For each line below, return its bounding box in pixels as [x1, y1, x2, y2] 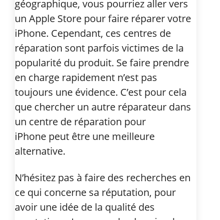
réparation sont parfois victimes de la [15, 41, 184, 55]
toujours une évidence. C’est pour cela [15, 85, 187, 99]
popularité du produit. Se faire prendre [15, 55, 189, 69]
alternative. [15, 144, 65, 158]
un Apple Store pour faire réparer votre [15, 11, 191, 25]
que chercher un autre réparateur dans [15, 100, 191, 113]
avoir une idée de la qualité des [15, 200, 155, 214]
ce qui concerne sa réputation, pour [15, 185, 176, 199]
